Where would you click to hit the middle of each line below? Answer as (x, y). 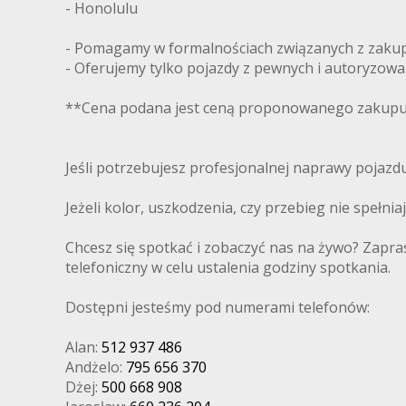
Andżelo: (96, 367)
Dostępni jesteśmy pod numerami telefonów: (217, 307)
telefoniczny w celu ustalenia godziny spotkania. (228, 267)
